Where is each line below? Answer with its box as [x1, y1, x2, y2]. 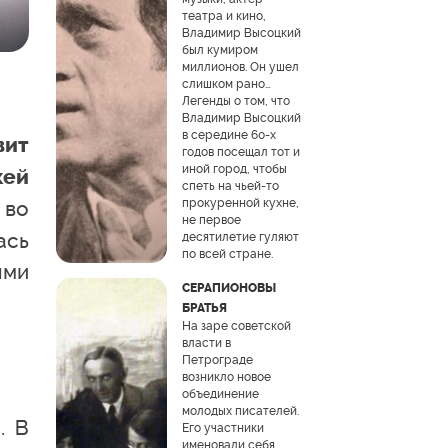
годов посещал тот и [181, 144, 300, 159]
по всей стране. [181, 246, 273, 261]
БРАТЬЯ [181, 300, 227, 315]
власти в [181, 335, 231, 350]
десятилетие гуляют [181, 229, 299, 244]
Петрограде [181, 352, 253, 367]
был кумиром [181, 42, 258, 57]
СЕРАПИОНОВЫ [181, 280, 276, 295]
